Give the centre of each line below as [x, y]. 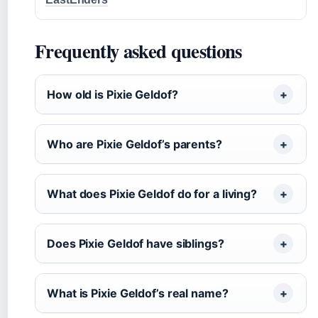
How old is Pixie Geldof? [113, 94]
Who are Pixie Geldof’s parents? [135, 144]
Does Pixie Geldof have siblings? [136, 243]
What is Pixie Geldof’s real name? [138, 293]
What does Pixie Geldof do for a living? [152, 194]
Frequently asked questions [138, 51]
